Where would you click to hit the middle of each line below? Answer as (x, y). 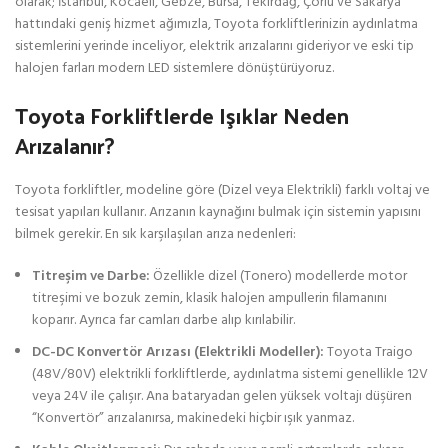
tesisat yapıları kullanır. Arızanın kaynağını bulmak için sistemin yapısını (218, 212)
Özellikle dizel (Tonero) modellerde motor (278, 276)
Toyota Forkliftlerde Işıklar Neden (182, 114)
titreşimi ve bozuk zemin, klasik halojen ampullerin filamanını (209, 298)
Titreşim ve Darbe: (91, 276)
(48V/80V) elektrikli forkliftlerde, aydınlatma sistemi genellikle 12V (230, 374)
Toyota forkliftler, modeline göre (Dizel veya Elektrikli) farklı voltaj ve (222, 190)
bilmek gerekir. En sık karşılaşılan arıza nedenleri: (155, 234)
